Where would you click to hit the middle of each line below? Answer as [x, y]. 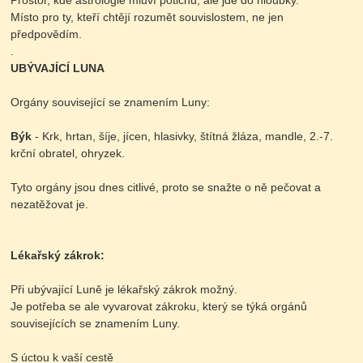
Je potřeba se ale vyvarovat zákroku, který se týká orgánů [159, 307]
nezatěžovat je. [50, 205]
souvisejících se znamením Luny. [96, 324]
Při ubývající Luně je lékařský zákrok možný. [124, 290]
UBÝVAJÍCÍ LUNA [58, 68]
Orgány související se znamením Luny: [111, 102]
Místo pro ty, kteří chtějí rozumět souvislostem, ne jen [147, 17]
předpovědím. [47, 34]
